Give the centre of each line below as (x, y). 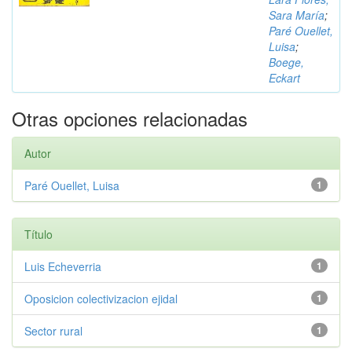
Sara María (297, 15)
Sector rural (53, 331)
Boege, (286, 62)
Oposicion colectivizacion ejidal (101, 299)
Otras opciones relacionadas (130, 118)
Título (38, 234)
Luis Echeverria (63, 266)
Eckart (284, 78)
